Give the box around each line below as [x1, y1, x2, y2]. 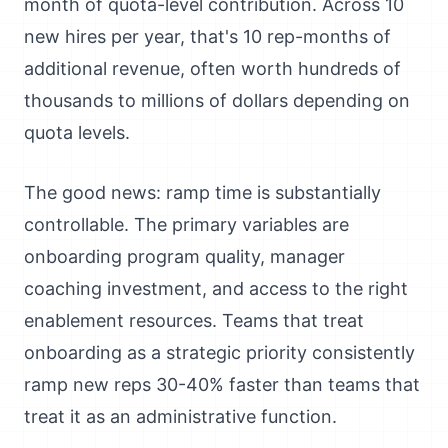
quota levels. [24, 122, 130, 143]
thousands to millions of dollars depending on [24, 90, 410, 111]
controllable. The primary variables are [24, 214, 349, 235]
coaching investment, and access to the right [24, 278, 408, 299]
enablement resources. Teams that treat [24, 310, 364, 331]
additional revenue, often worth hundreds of [24, 58, 401, 79]
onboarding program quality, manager [24, 246, 345, 267]
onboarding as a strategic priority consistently [24, 342, 415, 363]
